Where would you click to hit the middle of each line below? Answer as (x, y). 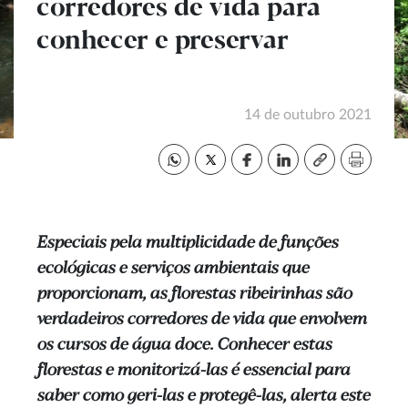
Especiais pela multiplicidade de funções (187, 243)
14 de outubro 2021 (308, 115)
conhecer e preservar (163, 41)
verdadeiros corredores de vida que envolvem (201, 320)
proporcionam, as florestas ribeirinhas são (194, 294)
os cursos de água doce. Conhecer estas (184, 345)
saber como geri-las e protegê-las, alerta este (203, 396)
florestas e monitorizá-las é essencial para (193, 371)
